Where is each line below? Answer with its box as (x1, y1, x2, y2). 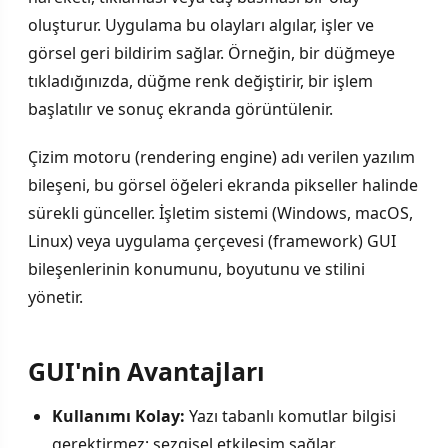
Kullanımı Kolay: (52, 405, 185, 428)
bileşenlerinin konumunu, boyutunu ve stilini (28, 257, 365, 280)
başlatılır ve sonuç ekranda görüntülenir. (28, 98, 333, 121)
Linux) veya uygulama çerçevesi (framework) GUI (28, 229, 396, 252)
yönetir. (28, 285, 83, 308)
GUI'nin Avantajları (28, 354, 265, 389)
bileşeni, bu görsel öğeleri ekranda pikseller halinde (28, 173, 418, 196)
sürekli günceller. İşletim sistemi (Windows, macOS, (28, 201, 413, 224)
